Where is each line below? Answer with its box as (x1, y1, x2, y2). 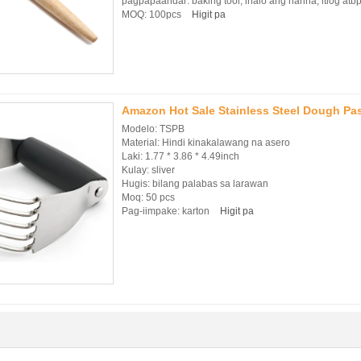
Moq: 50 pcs (122, 192, 175, 203)
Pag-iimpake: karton (122, 205, 212, 217)
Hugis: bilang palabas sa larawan (122, 178, 268, 189)
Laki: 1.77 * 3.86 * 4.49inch (122, 151, 239, 162)
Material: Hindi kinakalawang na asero (122, 137, 290, 148)
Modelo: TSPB (122, 123, 185, 135)
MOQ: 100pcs (122, 9, 184, 20)
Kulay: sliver (122, 164, 175, 176)
